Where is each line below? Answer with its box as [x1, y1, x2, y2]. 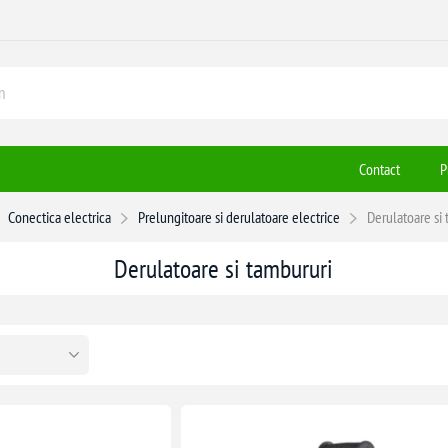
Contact [359, 158, 401, 179]
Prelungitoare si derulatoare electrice [138, 206, 341, 227]
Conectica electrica [8, 206, 112, 227]
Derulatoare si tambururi [114, 251, 334, 285]
